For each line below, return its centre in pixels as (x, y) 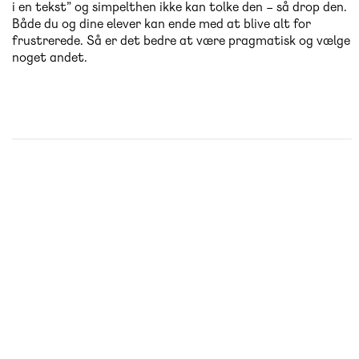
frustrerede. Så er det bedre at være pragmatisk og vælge (181, 41)
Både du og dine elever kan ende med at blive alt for (161, 24)
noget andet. (51, 58)
